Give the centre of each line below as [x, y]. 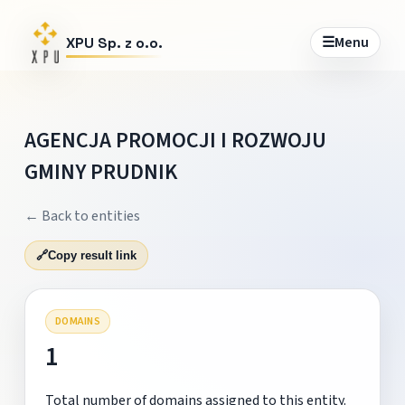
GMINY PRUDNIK [100, 172]
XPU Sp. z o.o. [114, 42]
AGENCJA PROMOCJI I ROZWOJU [175, 140]
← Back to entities [82, 216]
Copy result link [92, 255]
